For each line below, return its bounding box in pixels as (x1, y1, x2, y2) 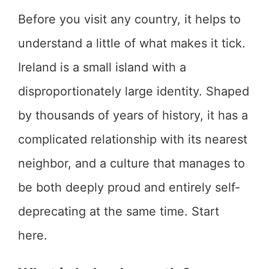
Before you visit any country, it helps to (18, 12, 241, 26)
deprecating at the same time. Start (18, 204, 219, 219)
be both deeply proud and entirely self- (18, 180, 240, 195)
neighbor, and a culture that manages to (18, 156, 245, 171)
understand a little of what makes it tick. (18, 36, 246, 50)
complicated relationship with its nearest (18, 132, 247, 147)
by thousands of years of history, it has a (18, 108, 248, 122)
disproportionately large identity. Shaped (18, 84, 249, 98)
